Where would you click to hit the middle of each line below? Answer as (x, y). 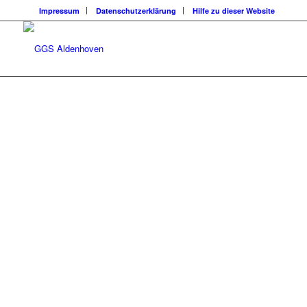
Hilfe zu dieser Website (233, 11)
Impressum (59, 11)
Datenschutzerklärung (136, 11)
